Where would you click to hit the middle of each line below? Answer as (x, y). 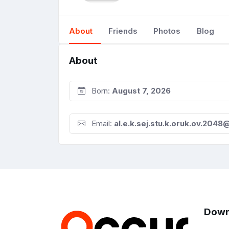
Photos (167, 31)
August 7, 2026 (141, 91)
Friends (123, 31)
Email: (102, 124)
